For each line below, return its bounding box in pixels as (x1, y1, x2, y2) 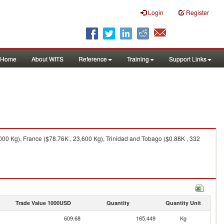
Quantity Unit (165, 199, 201, 206)
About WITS (31, 54, 63, 63)
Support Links (169, 54, 206, 63)
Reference (78, 54, 107, 63)
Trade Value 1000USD (15, 199, 71, 206)
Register (186, 8, 209, 16)
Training (127, 54, 149, 63)
